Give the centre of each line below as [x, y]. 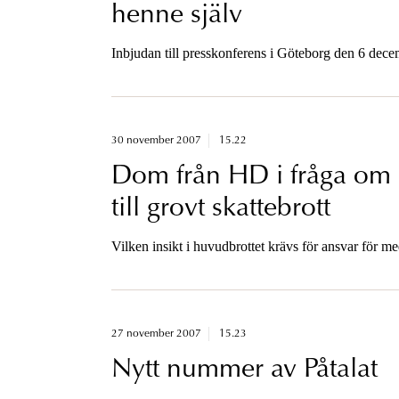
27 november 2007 [156, 334]
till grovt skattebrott [220, 209]
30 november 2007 [156, 140]
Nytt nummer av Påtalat [244, 370]
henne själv [176, 16]
